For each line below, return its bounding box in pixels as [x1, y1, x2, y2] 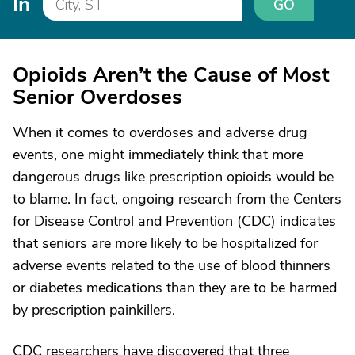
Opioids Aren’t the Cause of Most [13, 60, 330, 89]
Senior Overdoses [13, 82, 182, 111]
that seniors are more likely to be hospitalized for [13, 233, 318, 253]
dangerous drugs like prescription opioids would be [13, 166, 334, 186]
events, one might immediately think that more [13, 144, 303, 164]
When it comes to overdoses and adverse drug [13, 122, 307, 142]
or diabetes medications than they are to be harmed [13, 277, 337, 297]
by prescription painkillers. [13, 300, 175, 319]
